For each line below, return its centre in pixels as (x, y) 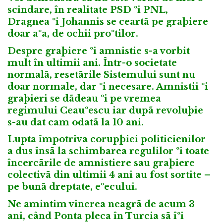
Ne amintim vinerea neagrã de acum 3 (101, 204)
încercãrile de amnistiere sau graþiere (101, 163)
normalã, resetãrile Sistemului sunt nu (101, 75)
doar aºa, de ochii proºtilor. (73, 33)
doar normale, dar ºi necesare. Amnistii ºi (108, 86)
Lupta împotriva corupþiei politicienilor (107, 139)
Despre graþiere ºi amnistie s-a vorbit (99, 51)
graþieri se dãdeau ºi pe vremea (84, 98)
